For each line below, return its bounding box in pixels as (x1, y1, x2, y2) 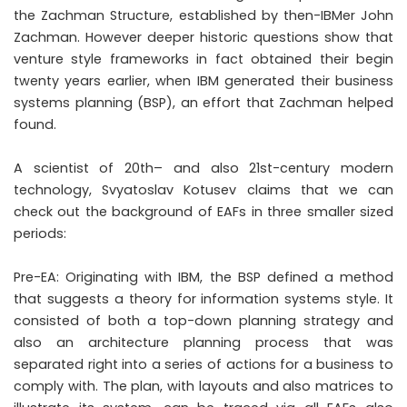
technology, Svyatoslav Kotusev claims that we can (14, 180, 393, 199)
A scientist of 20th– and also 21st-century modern (14, 158, 393, 177)
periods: (14, 223, 66, 243)
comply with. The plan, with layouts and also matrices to (14, 376, 393, 395)
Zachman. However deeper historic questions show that (14, 27, 393, 46)
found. (14, 114, 56, 134)
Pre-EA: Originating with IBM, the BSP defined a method (14, 267, 393, 286)
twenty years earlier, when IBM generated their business (14, 71, 393, 90)
